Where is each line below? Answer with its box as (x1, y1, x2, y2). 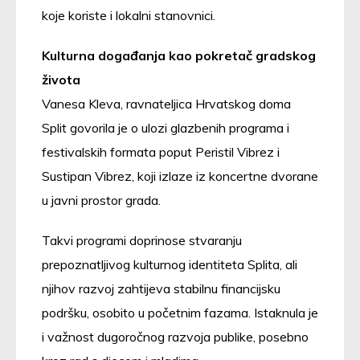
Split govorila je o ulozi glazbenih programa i (42, 119, 289, 136)
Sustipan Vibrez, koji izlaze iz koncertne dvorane (42, 167, 318, 184)
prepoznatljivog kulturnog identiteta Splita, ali (42, 256, 297, 272)
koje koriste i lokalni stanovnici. (42, 6, 215, 23)
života (42, 71, 80, 88)
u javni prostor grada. (42, 191, 161, 208)
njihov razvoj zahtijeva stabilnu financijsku (42, 280, 280, 297)
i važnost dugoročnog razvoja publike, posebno (42, 328, 309, 345)
